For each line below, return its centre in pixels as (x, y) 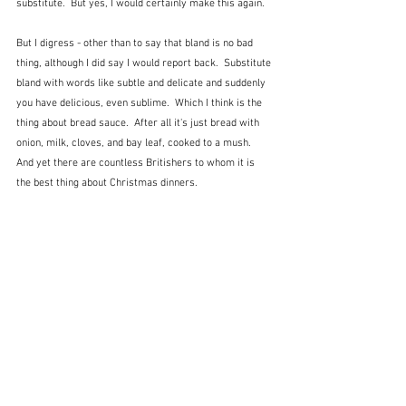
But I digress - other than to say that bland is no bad (136, 44)
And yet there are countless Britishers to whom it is (137, 164)
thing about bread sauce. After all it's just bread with (139, 124)
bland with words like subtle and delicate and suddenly (142, 84)
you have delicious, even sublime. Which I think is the (140, 104)
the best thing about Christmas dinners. (107, 184)
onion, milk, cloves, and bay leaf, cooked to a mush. (136, 144)
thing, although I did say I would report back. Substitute (145, 64)
